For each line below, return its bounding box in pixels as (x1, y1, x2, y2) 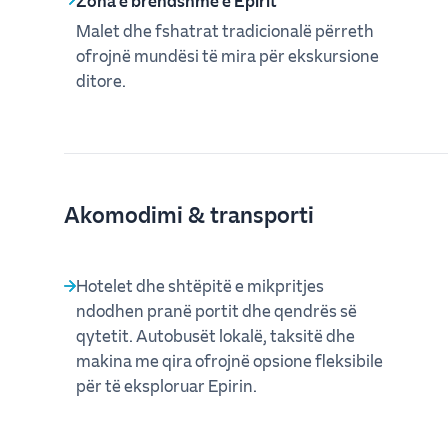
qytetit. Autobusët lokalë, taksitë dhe (76, 324, 355, 346)
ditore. (76, 69, 126, 91)
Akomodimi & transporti (64, 199, 314, 228)
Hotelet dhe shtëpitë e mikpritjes (76, 274, 324, 296)
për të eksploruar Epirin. (76, 374, 257, 396)
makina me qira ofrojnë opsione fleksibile (76, 349, 383, 371)
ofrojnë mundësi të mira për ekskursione (76, 44, 379, 66)
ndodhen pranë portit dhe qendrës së (76, 299, 357, 321)
